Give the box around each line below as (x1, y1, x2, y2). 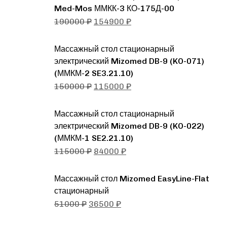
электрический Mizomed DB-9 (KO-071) (54, 56, 204, 66)
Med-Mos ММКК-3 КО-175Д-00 (54, 4, 174, 14)
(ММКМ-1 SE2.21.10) (54, 133, 133, 143)
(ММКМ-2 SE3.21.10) (54, 68, 133, 79)
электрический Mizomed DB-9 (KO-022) (54, 121, 204, 131)
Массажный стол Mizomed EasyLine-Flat (54, 174, 209, 184)
